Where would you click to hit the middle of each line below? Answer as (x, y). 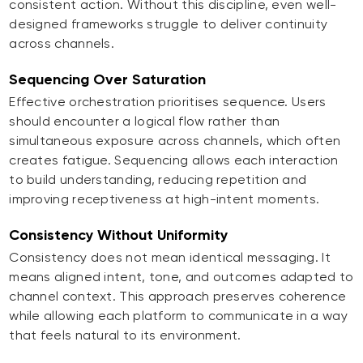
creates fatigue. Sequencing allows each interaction (174, 160)
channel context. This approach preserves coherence (178, 297)
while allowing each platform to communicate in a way (178, 316)
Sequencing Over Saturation (108, 80)
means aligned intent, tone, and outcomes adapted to (181, 277)
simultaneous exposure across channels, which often (175, 141)
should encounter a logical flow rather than (145, 122)
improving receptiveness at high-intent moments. (164, 199)
